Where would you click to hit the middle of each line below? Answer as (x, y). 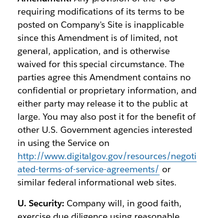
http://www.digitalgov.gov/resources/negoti (107, 156)
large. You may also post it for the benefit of (106, 117)
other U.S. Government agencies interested (105, 130)
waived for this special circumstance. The (101, 64)
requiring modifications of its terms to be (101, 11)
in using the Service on (64, 143)
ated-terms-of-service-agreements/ (89, 169)
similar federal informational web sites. (97, 182)
